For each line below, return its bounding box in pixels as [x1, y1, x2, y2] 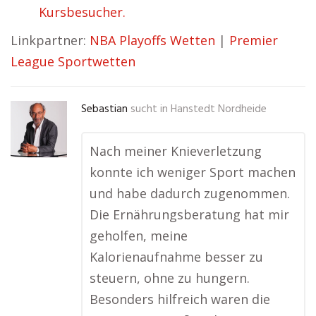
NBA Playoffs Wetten [90, 32, 215, 49]
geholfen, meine [90, 227, 188, 244]
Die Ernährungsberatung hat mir [90, 206, 289, 223]
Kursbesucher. [39, 4, 126, 20]
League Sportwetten [11, 53, 135, 70]
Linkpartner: [11, 32, 90, 49]
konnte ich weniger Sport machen [90, 164, 296, 181]
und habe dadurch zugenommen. [90, 185, 290, 202]
